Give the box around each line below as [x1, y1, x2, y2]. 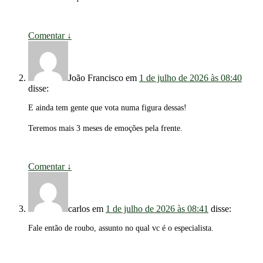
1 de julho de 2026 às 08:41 [106, 204, 208, 214]
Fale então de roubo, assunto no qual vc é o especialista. [28, 224, 214, 233]
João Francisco [68, 73, 123, 83]
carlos [68, 204, 90, 214]
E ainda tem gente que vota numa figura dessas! [28, 103, 187, 113]
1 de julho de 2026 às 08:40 [139, 73, 242, 83]
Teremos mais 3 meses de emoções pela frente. [28, 124, 183, 133]
